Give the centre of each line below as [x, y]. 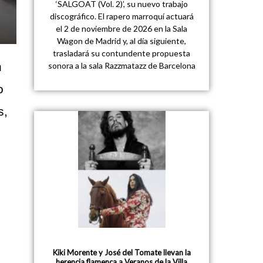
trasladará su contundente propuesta [122, 53]
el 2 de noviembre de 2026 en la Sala [122, 28]
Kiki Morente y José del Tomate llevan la [122, 253]
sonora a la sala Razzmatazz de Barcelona [122, 65]
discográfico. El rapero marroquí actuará [122, 16]
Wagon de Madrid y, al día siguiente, [122, 41]
